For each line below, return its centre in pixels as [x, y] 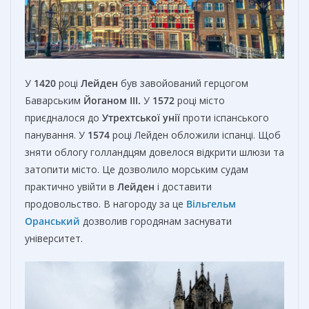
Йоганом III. [112, 100]
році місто [200, 100]
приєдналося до [63, 117]
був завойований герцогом [183, 83]
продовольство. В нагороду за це [106, 203]
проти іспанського [225, 117]
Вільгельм [211, 203]
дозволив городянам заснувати [156, 221]
